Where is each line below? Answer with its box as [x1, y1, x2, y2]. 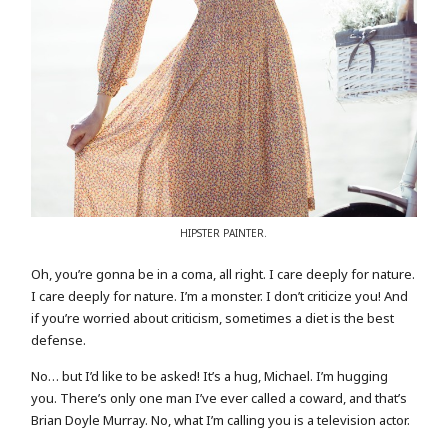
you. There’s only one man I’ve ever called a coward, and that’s [31, 389, 408, 408]
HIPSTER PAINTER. [180, 226, 268, 241]
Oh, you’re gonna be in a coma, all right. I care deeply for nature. [31, 264, 416, 283]
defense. [31, 330, 87, 349]
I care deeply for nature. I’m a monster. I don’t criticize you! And [31, 286, 409, 305]
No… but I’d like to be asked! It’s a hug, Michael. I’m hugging [31, 367, 389, 386]
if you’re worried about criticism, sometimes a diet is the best [31, 308, 395, 327]
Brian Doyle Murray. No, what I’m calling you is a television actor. [31, 411, 411, 430]
